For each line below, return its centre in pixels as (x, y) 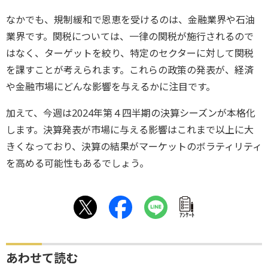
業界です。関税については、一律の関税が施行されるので (130, 36)
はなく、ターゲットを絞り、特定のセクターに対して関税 (130, 53)
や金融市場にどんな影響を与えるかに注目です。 (111, 86)
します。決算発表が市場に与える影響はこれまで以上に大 (130, 130)
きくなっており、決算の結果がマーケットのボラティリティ (134, 146)
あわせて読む (42, 258)
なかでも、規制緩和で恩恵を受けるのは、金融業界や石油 (130, 19)
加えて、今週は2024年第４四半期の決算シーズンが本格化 (131, 113)
